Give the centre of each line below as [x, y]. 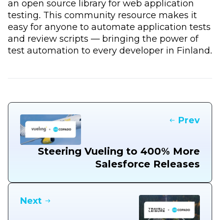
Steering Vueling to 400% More [119, 151]
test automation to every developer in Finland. [110, 50]
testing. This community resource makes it [102, 15]
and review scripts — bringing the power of [103, 38]
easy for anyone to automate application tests [109, 27]
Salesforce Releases [148, 164]
